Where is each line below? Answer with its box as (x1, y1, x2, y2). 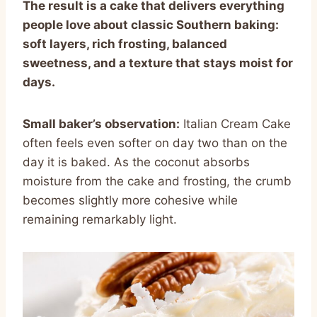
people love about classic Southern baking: (23, 17, 279, 32)
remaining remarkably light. (23, 212, 177, 226)
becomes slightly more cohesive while (23, 192, 238, 207)
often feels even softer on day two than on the (23, 135, 287, 150)
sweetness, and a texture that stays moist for (23, 55, 293, 70)
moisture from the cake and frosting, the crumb (23, 173, 292, 188)
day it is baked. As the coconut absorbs (23, 154, 250, 169)
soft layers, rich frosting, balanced (23, 36, 227, 51)
